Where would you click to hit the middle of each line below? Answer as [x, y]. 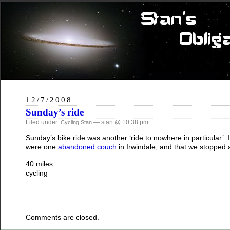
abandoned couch [87, 147]
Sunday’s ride [55, 112]
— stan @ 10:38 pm [120, 122]
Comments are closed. [62, 217]
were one [42, 147]
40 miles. [40, 164]
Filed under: [43, 122]
